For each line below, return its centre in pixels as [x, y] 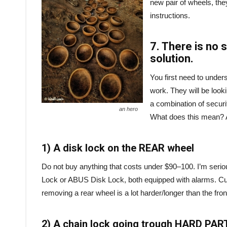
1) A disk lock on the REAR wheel [118, 148]
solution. [172, 58]
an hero [128, 109]
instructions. [170, 15]
